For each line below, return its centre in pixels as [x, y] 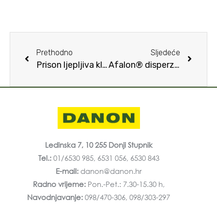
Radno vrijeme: [60, 184]
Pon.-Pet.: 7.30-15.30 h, [126, 184]
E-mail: [67, 171]
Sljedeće [165, 53]
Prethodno [54, 53]
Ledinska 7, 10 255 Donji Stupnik [99, 145]
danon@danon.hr [110, 171]
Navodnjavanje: [56, 197]
